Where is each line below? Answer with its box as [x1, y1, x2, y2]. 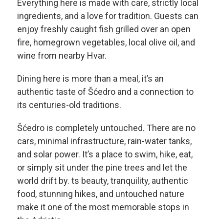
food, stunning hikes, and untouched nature [17, 188, 184, 199]
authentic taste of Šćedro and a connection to [17, 86, 194, 97]
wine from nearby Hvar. [17, 50, 107, 61]
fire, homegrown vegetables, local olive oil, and [17, 37, 195, 47]
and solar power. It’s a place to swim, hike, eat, [17, 149, 193, 159]
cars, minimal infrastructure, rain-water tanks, [17, 135, 192, 146]
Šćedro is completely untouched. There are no [17, 122, 196, 133]
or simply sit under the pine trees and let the [17, 162, 187, 173]
